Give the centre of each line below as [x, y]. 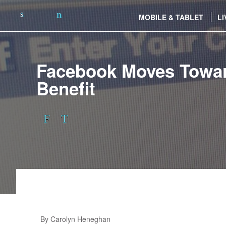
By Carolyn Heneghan [75, 219]
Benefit [66, 89]
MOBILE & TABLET [171, 17]
